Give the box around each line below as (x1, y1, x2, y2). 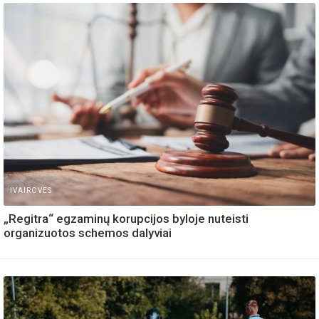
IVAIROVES (10, 186, 52, 194)
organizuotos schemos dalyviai (4, 225, 172, 240)
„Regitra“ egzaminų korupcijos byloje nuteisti (4, 211, 249, 226)
